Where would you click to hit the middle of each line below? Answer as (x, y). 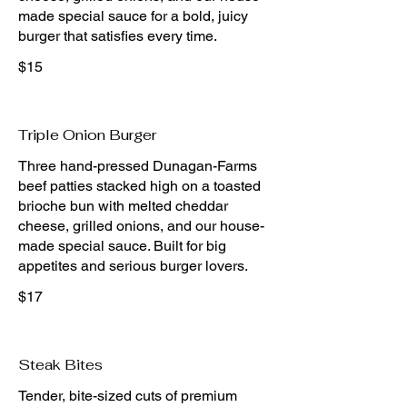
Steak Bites (60, 365)
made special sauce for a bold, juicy (133, 16)
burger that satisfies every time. (118, 36)
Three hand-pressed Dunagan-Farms (138, 166)
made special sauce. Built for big (122, 246)
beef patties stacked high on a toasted (139, 186)
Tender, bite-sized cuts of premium (128, 396)
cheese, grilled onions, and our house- (141, 226)
